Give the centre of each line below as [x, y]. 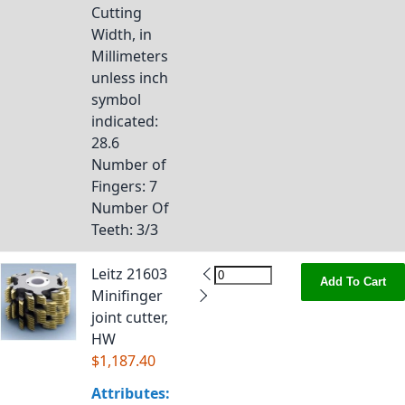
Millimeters [130, 56]
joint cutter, [130, 317]
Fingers [117, 186]
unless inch [130, 78]
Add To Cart [353, 282]
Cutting [117, 13]
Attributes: [131, 393]
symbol [116, 99]
